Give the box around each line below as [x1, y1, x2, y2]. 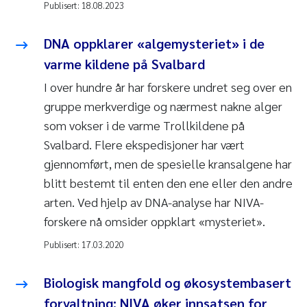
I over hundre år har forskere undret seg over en [44, 79, 292, 95]
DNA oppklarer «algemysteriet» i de [44, 34, 265, 53]
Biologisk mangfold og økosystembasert [44, 273, 291, 292]
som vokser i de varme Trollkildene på [44, 117, 245, 134]
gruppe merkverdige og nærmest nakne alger [44, 98, 282, 114]
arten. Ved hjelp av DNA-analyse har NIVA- [44, 194, 264, 210]
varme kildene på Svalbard [44, 55, 205, 73]
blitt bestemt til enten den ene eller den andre [44, 175, 293, 191]
